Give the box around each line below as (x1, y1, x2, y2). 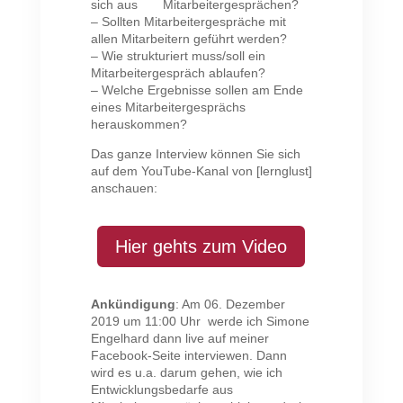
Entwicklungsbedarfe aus (90, 382, 233, 397)
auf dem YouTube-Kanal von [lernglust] (90, 164, 312, 178)
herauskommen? (90, 117, 187, 131)
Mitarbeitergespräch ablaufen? (90, 66, 265, 80)
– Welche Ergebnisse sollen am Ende (90, 83, 303, 97)
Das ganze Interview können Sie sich (90, 147, 300, 161)
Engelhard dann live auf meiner (90, 331, 269, 345)
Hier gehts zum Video (115, 237, 288, 256)
